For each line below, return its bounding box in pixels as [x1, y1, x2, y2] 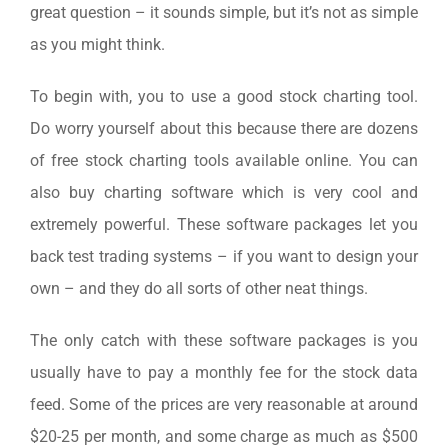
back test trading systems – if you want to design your [29, 246, 419, 266]
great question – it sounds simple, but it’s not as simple [29, 2, 419, 22]
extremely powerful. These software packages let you [29, 214, 419, 234]
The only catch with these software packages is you [29, 330, 419, 350]
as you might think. [29, 34, 165, 54]
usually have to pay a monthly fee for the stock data [29, 362, 419, 382]
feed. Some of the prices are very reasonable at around [29, 394, 419, 414]
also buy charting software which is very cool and [29, 182, 419, 202]
